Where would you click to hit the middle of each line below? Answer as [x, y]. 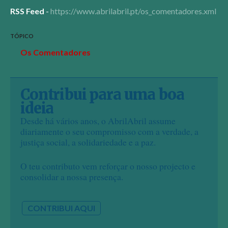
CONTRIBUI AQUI [61, 208]
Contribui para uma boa [102, 94]
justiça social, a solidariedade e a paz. [88, 142]
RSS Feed [28, 11]
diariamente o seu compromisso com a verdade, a [109, 131]
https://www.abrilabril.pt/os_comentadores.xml [133, 11]
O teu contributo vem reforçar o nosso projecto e [108, 166]
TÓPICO [22, 36]
